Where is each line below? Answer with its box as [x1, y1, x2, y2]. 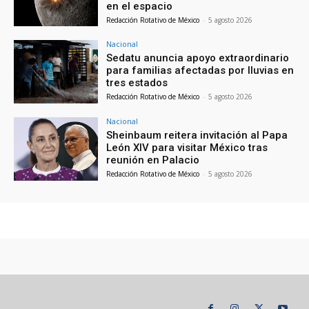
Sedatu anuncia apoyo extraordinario [106, 52, 290, 65]
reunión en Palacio [106, 154, 200, 167]
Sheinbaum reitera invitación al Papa [106, 129, 288, 142]
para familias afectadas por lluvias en [106, 64, 295, 77]
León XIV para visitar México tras [106, 141, 268, 154]
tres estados [106, 77, 168, 90]
